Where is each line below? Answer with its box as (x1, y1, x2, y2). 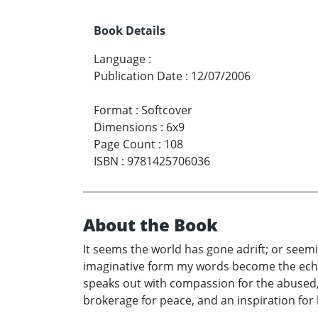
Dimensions (94, 119, 158, 135)
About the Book (83, 212, 218, 236)
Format (94, 102, 133, 118)
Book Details (94, 22, 165, 38)
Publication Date (94, 67, 182, 84)
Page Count (94, 136, 155, 152)
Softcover (141, 102, 192, 118)
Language (94, 50, 146, 67)
